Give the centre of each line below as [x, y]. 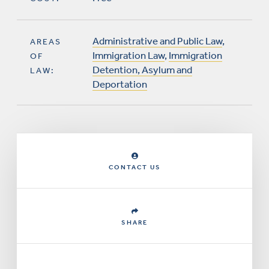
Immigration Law [128, 55]
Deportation [120, 84]
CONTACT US [134, 167]
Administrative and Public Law [157, 41]
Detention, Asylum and [142, 70]
